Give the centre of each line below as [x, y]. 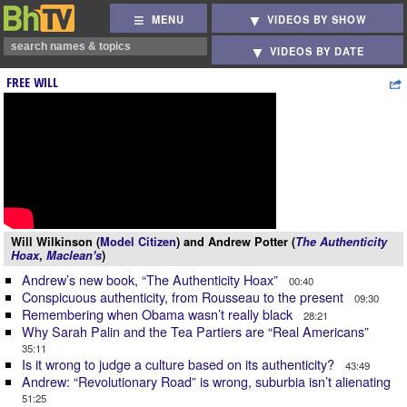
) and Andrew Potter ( [236, 242]
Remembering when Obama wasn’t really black [159, 314]
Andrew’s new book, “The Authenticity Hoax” [152, 279]
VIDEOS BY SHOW [318, 20]
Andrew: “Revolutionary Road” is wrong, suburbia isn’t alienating [208, 381]
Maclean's [74, 255]
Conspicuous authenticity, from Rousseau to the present [184, 297]
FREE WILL [32, 82]
